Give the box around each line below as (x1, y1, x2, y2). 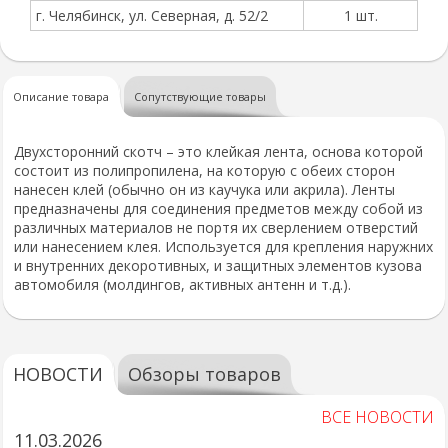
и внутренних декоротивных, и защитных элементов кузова (14, 256, 422, 275)
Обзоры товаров (128, 362, 281, 386)
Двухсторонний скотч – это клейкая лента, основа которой (14, 142, 423, 161)
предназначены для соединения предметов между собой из (14, 199, 423, 218)
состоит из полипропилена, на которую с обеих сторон (14, 161, 395, 180)
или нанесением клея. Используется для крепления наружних (14, 237, 433, 256)
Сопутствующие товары (134, 89, 266, 104)
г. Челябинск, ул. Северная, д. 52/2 (36, 6, 268, 25)
